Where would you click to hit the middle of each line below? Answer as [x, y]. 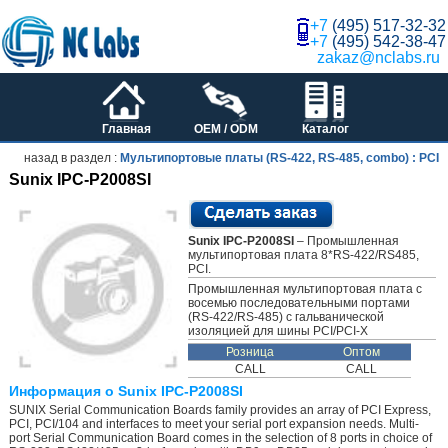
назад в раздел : [72, 158]
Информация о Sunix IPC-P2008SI [125, 391]
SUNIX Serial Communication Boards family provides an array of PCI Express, [219, 410]
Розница [250, 352]
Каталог [326, 129]
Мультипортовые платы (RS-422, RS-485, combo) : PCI [280, 158]
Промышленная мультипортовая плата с [304, 289]
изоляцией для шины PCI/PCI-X [277, 331]
